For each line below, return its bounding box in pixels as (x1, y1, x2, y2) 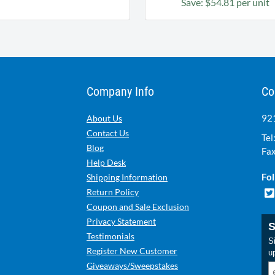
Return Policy (87, 186, 139, 197)
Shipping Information (87, 171, 168, 182)
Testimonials (87, 230, 134, 241)
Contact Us (87, 127, 129, 138)
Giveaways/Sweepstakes (87, 260, 178, 271)
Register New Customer (87, 245, 177, 256)
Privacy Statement (87, 215, 156, 227)
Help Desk (87, 157, 126, 168)
